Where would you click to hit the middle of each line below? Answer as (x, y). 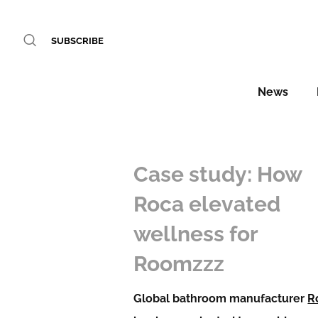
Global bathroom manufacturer (221, 298)
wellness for (196, 234)
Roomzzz (179, 264)
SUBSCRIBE (77, 41)
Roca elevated (207, 204)
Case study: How (218, 174)
